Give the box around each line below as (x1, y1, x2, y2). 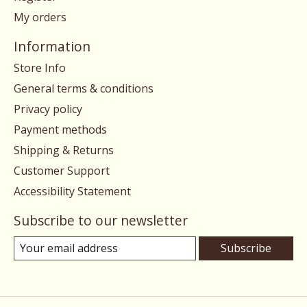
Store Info (14, 60, 66, 76)
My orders (14, 9, 66, 25)
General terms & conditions (14, 81, 153, 97)
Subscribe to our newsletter (14, 211, 188, 230)
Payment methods (14, 122, 107, 138)
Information (14, 36, 90, 56)
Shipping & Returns (14, 143, 114, 158)
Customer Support (14, 163, 110, 179)
